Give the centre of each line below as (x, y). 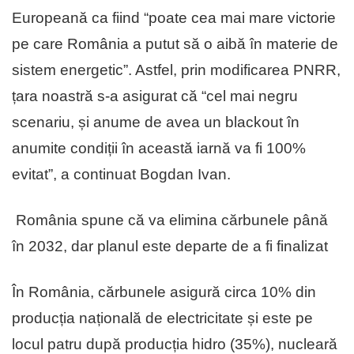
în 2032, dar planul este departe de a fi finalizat (170, 247)
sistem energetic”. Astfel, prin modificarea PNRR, (176, 70)
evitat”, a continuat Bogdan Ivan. (121, 175)
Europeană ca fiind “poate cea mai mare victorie (174, 18)
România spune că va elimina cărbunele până (172, 220)
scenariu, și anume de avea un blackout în (156, 122)
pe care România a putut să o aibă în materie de (175, 44)
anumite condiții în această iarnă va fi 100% (159, 149)
